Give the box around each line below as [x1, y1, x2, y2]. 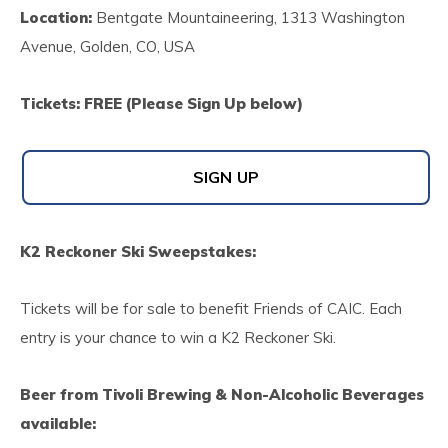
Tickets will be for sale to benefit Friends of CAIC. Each [20, 299, 402, 318]
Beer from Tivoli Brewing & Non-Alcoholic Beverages [20, 385, 424, 404]
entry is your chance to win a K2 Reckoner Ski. [20, 328, 336, 347]
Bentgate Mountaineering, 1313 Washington [92, 8, 405, 27]
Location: [20, 8, 92, 27]
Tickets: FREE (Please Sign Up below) [20, 94, 303, 113]
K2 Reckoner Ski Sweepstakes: [20, 242, 256, 261]
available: [20, 414, 96, 433]
